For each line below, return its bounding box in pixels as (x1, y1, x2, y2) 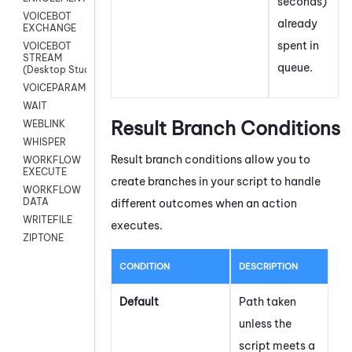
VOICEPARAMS (23, 82, 92, 94)
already (277, 16, 317, 31)
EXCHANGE (23, 22, 76, 35)
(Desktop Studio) (23, 64, 103, 76)
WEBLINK (23, 118, 65, 130)
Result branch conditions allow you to (111, 152, 310, 167)
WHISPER (23, 136, 66, 148)
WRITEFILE (23, 214, 72, 226)
